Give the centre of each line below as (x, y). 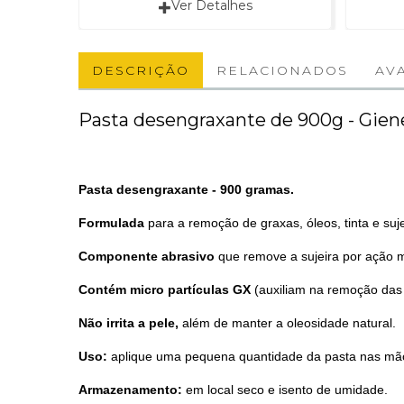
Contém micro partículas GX (165, 289)
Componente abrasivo (147, 256)
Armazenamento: (130, 390)
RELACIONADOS (282, 70)
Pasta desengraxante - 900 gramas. (186, 189)
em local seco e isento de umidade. (285, 390)
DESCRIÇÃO (141, 70)
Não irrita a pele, (129, 323)
